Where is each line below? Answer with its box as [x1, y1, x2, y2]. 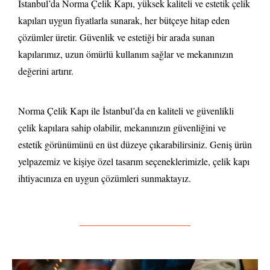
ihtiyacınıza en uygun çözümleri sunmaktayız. [18, 172, 191, 185]
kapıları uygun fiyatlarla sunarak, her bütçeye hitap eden [18, 13, 230, 27]
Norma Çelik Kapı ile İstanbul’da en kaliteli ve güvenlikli [18, 104, 234, 118]
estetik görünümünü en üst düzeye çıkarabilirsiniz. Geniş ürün [18, 138, 252, 151]
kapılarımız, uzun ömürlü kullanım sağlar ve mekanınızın [18, 47, 233, 60]
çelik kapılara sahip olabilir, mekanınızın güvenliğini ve [18, 121, 226, 134]
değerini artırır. [18, 64, 74, 77]
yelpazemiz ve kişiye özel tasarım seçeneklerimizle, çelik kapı [18, 155, 250, 168]
